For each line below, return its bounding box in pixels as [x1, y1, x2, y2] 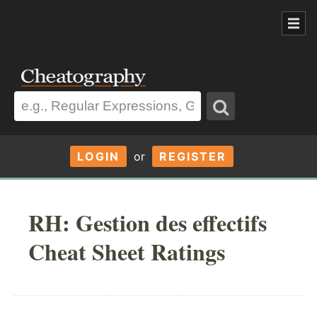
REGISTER [158, 149, 226, 163]
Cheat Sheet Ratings [28, 234, 225, 268]
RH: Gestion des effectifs [28, 205, 267, 239]
